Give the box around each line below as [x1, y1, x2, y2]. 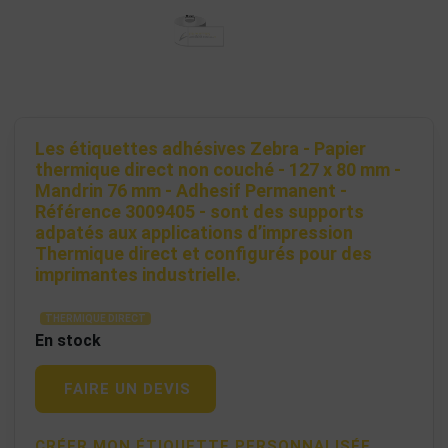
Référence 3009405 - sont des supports [35, 201, 364, 223]
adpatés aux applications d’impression [35, 222, 353, 244]
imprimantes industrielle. [35, 264, 241, 286]
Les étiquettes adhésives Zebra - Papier [35, 138, 366, 160]
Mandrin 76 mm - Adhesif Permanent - [35, 180, 347, 202]
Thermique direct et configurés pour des [35, 243, 372, 265]
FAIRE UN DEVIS [64, 380, 191, 399]
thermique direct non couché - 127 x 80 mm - [35, 159, 401, 181]
